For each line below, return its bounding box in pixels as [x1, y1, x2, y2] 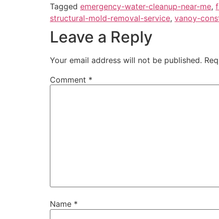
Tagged [50, 1, 80, 11]
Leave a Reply [50, 27, 153, 46]
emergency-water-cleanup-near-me [80, 1, 211, 11]
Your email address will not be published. [50, 55, 202, 65]
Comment [50, 74, 88, 85]
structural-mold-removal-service [50, 13, 170, 23]
